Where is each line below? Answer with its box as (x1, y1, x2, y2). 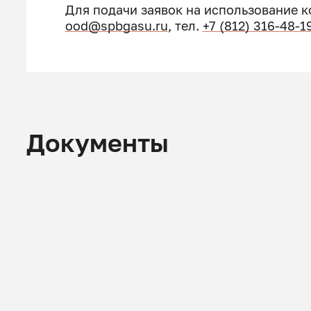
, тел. (167, 18, 203, 33)
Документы (26, 128, 169, 158)
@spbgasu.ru (87, 18, 168, 33)
